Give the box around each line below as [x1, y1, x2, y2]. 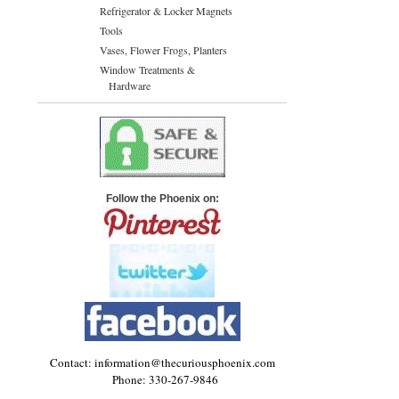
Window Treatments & [100, 62, 195, 77]
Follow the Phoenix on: [105, 192, 219, 205]
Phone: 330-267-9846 [106, 371, 218, 387]
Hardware [109, 78, 151, 93]
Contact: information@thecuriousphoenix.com [49, 354, 275, 370]
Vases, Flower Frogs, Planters [100, 43, 227, 57]
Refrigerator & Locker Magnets [100, 4, 232, 18]
